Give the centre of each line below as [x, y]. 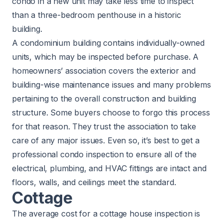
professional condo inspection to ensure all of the [104, 155]
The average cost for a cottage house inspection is [106, 214]
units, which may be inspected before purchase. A [106, 57]
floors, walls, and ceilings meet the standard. [94, 182]
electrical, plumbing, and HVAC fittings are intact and [109, 168]
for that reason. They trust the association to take [104, 127]
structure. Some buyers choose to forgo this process [111, 113]
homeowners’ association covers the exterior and [104, 71]
